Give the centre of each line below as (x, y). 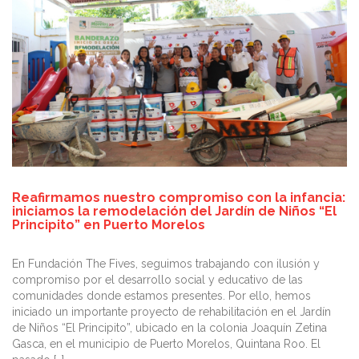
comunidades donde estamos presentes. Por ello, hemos (161, 295)
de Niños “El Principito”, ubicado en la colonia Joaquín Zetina (169, 327)
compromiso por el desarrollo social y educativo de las (157, 279)
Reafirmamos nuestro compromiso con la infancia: (179, 197)
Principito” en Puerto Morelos (109, 224)
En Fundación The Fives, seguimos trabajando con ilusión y (166, 263)
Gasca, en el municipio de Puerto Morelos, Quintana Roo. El (166, 343)
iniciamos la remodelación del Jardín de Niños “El (174, 211)
